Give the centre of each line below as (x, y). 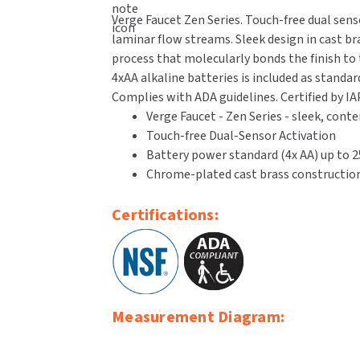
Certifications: (165, 215)
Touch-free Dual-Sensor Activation (241, 135)
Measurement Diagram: (198, 317)
